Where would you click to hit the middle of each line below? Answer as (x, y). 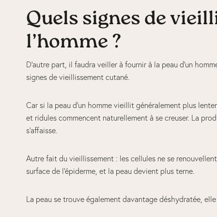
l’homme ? (76, 43)
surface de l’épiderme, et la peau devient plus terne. (110, 171)
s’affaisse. (43, 131)
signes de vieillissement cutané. (77, 77)
